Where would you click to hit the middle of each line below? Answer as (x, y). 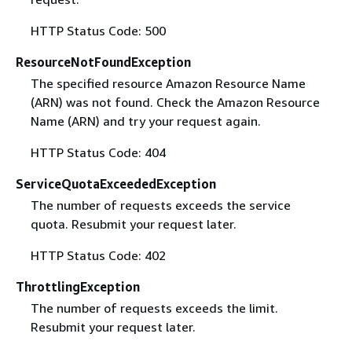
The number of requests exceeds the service (160, 205)
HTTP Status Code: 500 (98, 30)
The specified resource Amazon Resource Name (168, 83)
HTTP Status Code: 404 (98, 152)
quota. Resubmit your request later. (133, 224)
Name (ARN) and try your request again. (145, 121)
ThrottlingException (78, 286)
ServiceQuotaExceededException (116, 183)
